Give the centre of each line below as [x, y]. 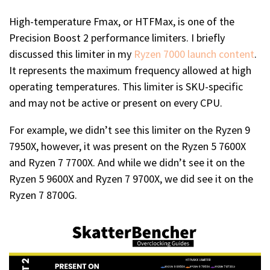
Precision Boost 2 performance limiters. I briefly [117, 38]
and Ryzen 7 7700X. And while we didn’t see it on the [127, 163]
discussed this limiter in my [71, 54]
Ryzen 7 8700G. [43, 195]
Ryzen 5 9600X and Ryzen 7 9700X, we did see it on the [131, 179]
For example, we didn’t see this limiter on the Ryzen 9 [130, 130]
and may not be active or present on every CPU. [116, 103]
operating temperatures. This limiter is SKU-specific [126, 87]
